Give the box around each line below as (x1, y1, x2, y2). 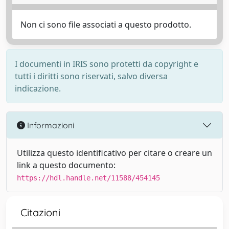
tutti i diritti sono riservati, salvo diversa (15, 71, 168, 82)
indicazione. (15, 83, 61, 94)
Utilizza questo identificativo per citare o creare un (17, 147, 212, 158)
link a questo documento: (17, 159, 116, 171)
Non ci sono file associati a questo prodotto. (20, 19, 191, 30)
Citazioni (20, 206, 60, 219)
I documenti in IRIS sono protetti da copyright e (15, 58, 198, 70)
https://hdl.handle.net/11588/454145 (17, 174, 160, 182)
